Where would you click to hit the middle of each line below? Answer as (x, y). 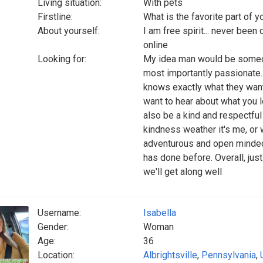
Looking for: (62, 59)
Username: (59, 213)
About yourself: (69, 31)
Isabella (160, 213)
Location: (56, 255)
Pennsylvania (229, 255)
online (156, 45)
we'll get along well (183, 172)
